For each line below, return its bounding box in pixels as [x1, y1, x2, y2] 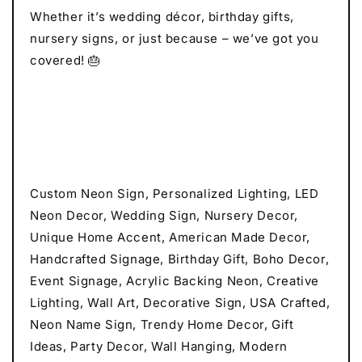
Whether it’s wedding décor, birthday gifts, [30, 9, 294, 25]
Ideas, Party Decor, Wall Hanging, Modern [30, 339, 288, 355]
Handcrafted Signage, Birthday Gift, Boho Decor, [30, 251, 330, 267]
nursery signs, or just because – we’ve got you [30, 31, 319, 47]
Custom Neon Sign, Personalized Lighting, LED [30, 186, 319, 202]
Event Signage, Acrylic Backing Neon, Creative [30, 273, 320, 289]
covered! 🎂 [30, 53, 101, 69]
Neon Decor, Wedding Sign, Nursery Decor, [30, 208, 299, 224]
